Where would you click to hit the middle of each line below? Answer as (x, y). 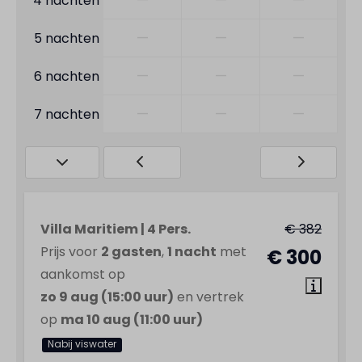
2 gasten (131, 252)
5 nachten (67, 38)
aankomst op (83, 274)
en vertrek (209, 297)
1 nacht (192, 252)
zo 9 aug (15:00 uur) (107, 297)
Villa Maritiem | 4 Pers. (116, 229)
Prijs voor (71, 252)
